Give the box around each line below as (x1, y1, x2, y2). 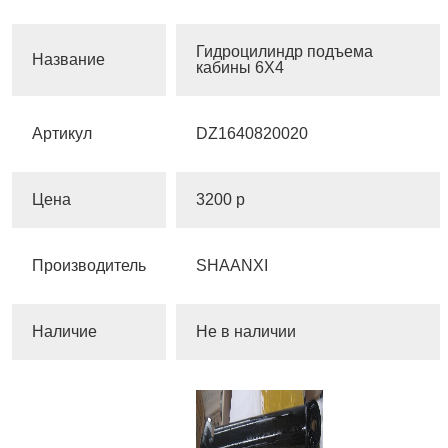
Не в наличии (196, 323, 296, 341)
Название (32, 51, 105, 69)
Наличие (32, 323, 97, 341)
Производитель (32, 257, 146, 275)
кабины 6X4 (196, 59, 284, 77)
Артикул (32, 125, 92, 143)
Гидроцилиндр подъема (196, 43, 373, 61)
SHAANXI (196, 257, 268, 275)
